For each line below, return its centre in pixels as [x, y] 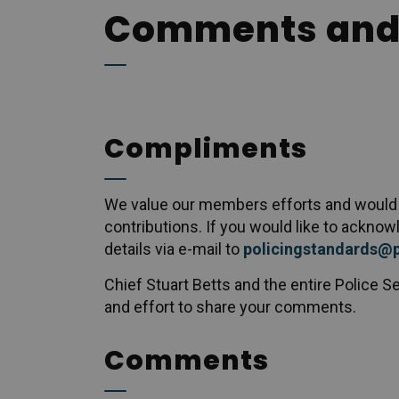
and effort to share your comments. [230, 307]
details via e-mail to [174, 249]
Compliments [206, 149]
